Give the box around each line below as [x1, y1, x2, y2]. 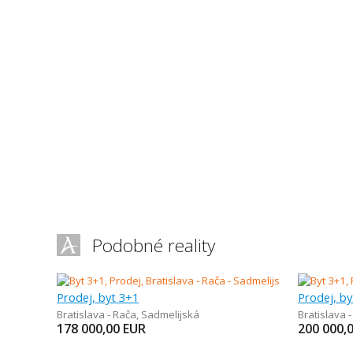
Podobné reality [92, 233, 215, 258]
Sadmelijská [141, 307, 199, 321]
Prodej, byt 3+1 [57, 289, 139, 305]
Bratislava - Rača [57, 307, 136, 321]
